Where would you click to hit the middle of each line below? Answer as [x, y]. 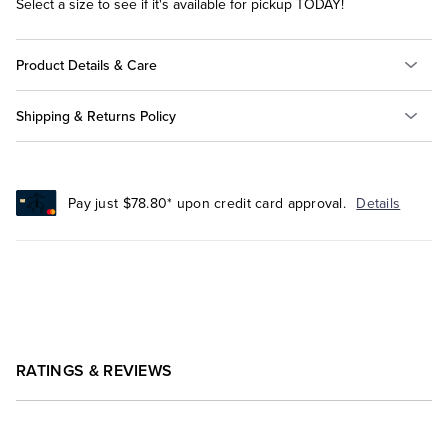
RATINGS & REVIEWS [94, 371]
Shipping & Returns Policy [96, 115]
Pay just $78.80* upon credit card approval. [207, 203]
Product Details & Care [86, 64]
